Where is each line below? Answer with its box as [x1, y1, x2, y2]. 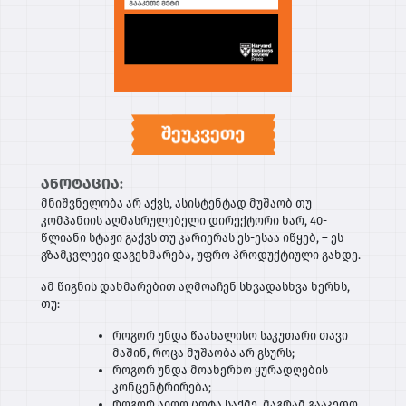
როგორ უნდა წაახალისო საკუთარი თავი [112, 329, 348, 343]
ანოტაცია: [41, 175, 123, 193]
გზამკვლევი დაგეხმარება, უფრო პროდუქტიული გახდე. [41, 248, 361, 263]
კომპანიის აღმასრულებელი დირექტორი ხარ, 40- [41, 214, 327, 228]
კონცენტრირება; [112, 381, 211, 395]
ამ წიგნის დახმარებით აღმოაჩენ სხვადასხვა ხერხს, [41, 280, 350, 295]
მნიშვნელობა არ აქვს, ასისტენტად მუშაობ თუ [41, 197, 312, 211]
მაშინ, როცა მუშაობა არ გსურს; [112, 346, 295, 361]
